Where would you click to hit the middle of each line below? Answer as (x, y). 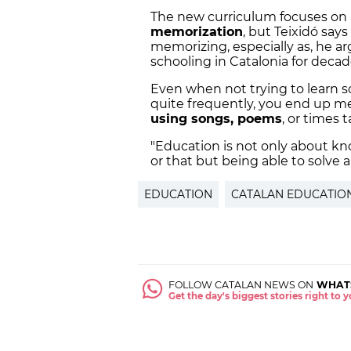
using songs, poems (216, 119)
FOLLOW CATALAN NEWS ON (241, 285)
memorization (197, 32)
